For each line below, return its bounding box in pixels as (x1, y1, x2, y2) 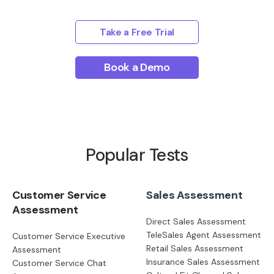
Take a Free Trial (100, 25, 174, 39)
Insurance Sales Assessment (146, 256, 260, 267)
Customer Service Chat (12, 257, 106, 268)
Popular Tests (86, 143, 188, 166)
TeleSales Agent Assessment (146, 229, 261, 240)
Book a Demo (104, 59, 170, 75)
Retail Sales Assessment (146, 242, 243, 254)
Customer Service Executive (12, 230, 125, 242)
